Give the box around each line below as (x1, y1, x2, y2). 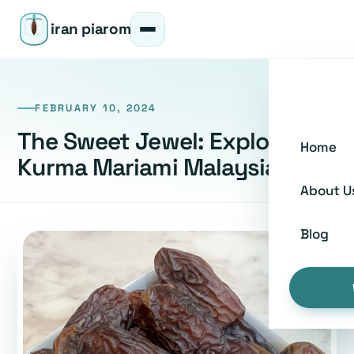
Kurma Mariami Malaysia (17, 151, 278, 183)
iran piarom (51, 19, 131, 39)
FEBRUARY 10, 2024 (35, 101, 157, 115)
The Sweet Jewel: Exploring (17, 125, 311, 156)
